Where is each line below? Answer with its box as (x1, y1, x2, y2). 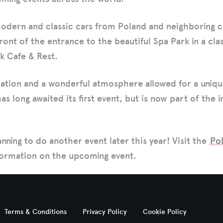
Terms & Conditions (4, 208, 67, 217)
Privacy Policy (83, 208, 127, 217)
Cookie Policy (143, 208, 187, 217)
